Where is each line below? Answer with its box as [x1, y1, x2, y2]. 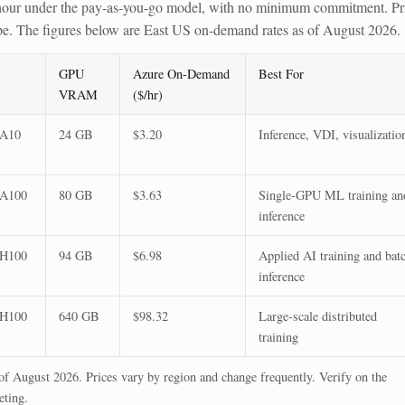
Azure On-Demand [133, 64, 230, 82]
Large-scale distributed [259, 306, 377, 325]
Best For [259, 64, 304, 82]
